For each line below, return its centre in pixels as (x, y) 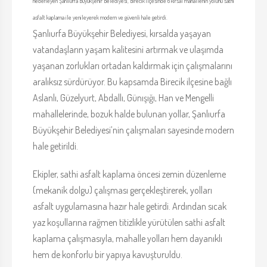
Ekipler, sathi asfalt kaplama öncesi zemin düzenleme (129, 174)
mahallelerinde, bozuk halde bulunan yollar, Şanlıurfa (129, 114)
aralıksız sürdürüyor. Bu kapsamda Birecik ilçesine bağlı (132, 82)
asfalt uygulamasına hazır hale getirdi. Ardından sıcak (130, 207)
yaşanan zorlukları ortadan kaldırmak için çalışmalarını (133, 66)
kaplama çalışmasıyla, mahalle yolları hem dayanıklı (128, 239)
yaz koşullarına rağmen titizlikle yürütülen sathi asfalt (129, 223)
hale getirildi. (55, 146)
